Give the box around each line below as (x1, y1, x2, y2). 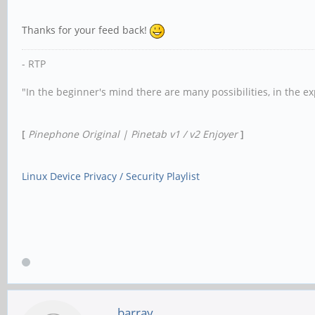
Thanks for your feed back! (22, 23, 150, 37)
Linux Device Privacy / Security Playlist (22, 169, 200, 184)
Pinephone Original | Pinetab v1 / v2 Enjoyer (28, 127, 240, 141)
